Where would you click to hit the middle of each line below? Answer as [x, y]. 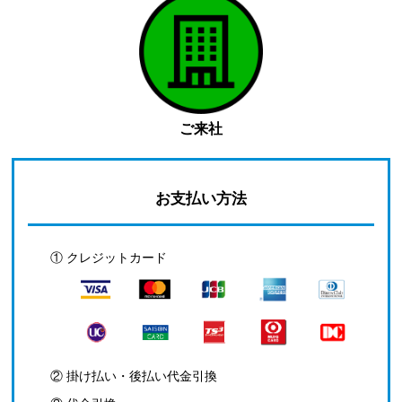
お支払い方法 [201, 198]
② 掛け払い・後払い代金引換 [134, 376]
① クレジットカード [109, 257]
